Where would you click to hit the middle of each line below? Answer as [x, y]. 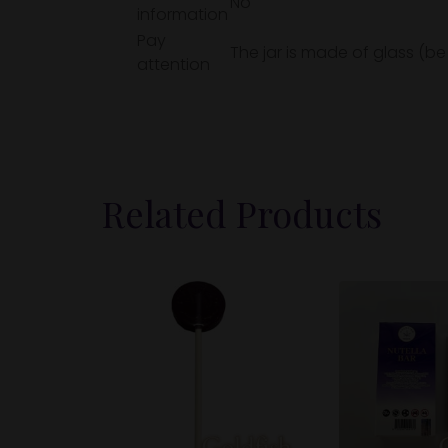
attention [173, 64]
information [182, 14]
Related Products [242, 212]
